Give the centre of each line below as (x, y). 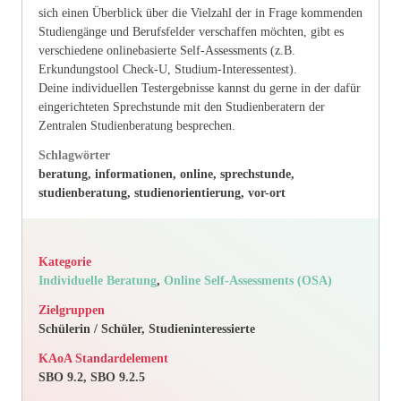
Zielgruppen (71, 310)
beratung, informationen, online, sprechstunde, (166, 175)
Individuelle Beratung (97, 280)
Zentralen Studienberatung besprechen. (137, 126)
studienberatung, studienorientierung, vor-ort (162, 193)
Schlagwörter (74, 156)
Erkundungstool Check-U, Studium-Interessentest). (167, 70)
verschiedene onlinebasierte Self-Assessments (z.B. (166, 51)
